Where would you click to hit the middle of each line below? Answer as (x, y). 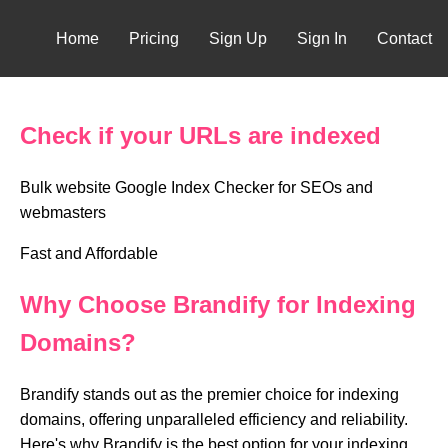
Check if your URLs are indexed (200, 135)
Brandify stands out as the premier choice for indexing (209, 394)
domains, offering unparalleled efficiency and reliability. (214, 419)
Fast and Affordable (89, 253)
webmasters (63, 212)
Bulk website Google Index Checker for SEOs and (196, 187)
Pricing (154, 38)
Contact (404, 38)
